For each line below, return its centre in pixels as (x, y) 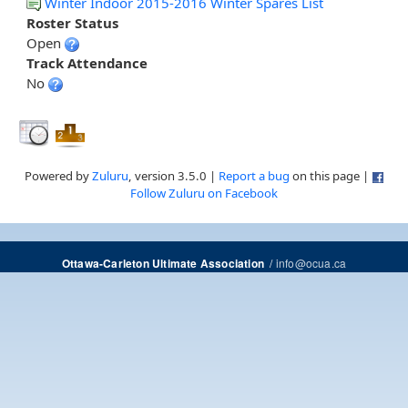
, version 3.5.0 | (173, 176)
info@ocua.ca (311, 263)
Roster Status (72, 23)
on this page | (330, 176)
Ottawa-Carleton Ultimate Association (163, 264)
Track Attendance (87, 63)
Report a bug (254, 176)
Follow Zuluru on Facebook (204, 194)
